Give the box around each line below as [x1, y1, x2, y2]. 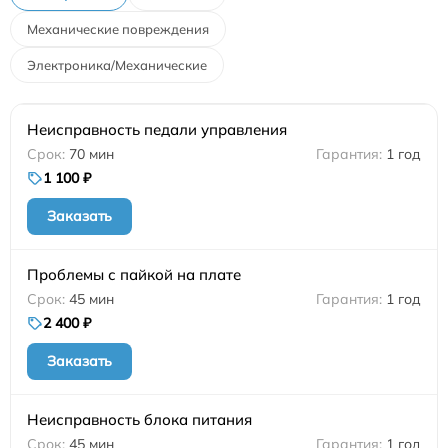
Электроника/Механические [27, 57, 207, 74]
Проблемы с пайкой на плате [27, 265, 241, 285]
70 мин [69, 145, 114, 164]
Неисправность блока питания [27, 410, 252, 430]
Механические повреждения [27, 21, 209, 38]
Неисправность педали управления [27, 120, 287, 140]
